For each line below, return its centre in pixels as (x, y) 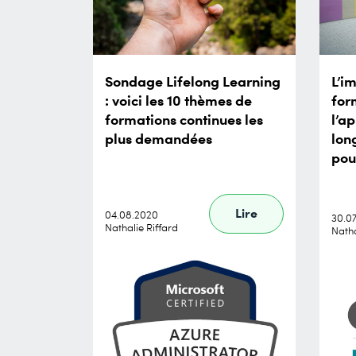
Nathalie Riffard (141, 227)
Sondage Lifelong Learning (193, 80)
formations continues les (184, 118)
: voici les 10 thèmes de (178, 99)
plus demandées (159, 137)
